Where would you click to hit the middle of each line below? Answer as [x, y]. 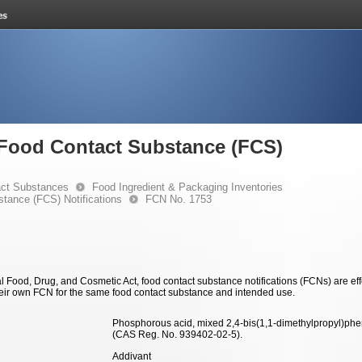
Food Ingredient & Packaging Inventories [187, 187]
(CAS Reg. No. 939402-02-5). [177, 335]
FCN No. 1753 [179, 199]
